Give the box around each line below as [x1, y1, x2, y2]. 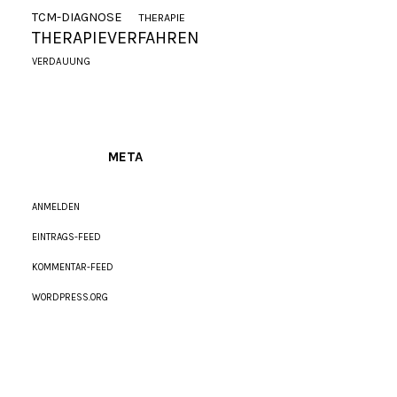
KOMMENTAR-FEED [32, 261, 114, 273]
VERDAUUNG [32, 56, 91, 67]
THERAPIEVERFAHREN [32, 27, 200, 48]
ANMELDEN [32, 201, 81, 213]
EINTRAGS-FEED [32, 231, 102, 243]
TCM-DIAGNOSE [32, 10, 123, 25]
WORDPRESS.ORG [32, 292, 109, 303]
